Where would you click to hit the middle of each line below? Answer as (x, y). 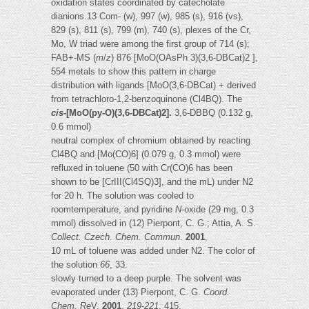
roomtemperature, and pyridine (113, 210)
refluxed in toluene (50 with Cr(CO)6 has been (142, 168)
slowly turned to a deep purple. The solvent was (146, 279)
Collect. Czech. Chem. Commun (116, 237)
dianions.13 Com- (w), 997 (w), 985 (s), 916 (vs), (147, 17)
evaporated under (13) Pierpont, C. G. (127, 292)
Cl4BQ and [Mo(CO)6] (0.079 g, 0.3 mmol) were (146, 154)
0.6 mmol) (71, 127)
